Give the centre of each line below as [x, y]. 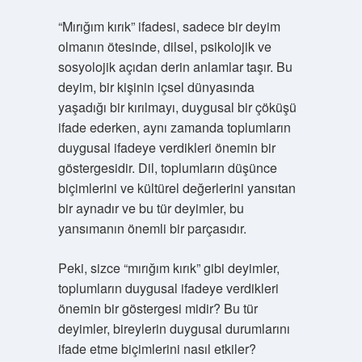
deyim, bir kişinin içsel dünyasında [156, 87]
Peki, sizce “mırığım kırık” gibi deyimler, [168, 268]
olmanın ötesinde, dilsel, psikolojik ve [164, 46]
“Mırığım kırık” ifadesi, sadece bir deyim [169, 26]
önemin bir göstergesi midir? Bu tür [158, 308]
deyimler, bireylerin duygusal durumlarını [174, 328]
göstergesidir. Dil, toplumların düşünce [167, 168]
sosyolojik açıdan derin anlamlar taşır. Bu [175, 67]
